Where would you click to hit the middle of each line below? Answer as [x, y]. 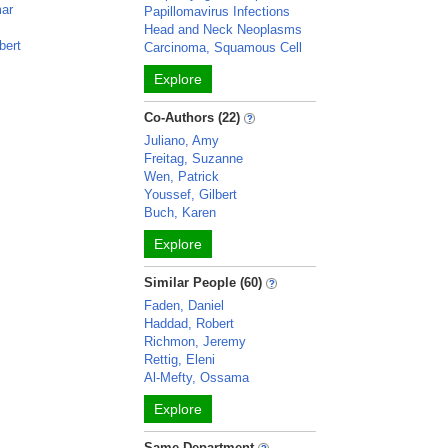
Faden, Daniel [184, 305]
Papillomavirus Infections [217, 11]
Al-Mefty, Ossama [197, 377]
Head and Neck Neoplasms [223, 29]
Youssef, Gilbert [191, 194]
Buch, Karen [180, 212]
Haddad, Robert [189, 323]
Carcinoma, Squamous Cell [223, 47]
